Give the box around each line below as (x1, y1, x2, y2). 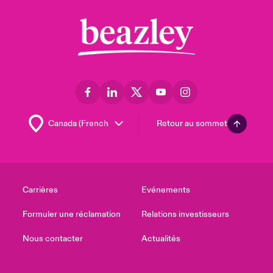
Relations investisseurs (141, 208, 229, 220)
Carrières (22, 184, 58, 196)
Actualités (141, 233, 180, 244)
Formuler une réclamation (22, 208, 121, 220)
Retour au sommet (157, 118, 228, 129)
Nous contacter (22, 233, 83, 244)
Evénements (141, 184, 190, 196)
